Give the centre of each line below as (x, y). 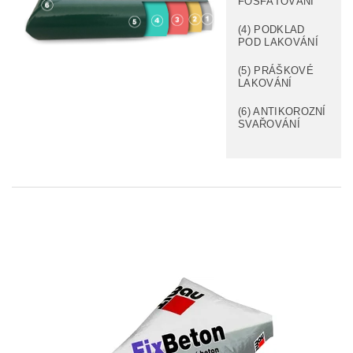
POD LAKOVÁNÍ (278, 42)
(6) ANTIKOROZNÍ (282, 111)
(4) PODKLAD (271, 29)
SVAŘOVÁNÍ (269, 124)
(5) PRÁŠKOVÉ (276, 70)
